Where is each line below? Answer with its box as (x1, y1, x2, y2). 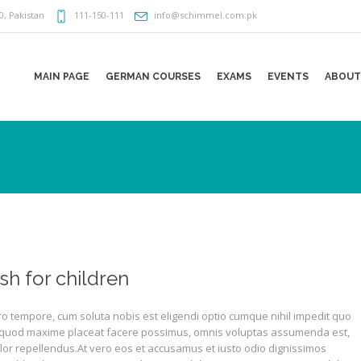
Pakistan (9, 9, 44, 22)
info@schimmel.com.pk (154, 9, 257, 22)
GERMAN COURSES (106, 71, 201, 82)
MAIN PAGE (34, 71, 89, 82)
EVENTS (268, 71, 309, 82)
